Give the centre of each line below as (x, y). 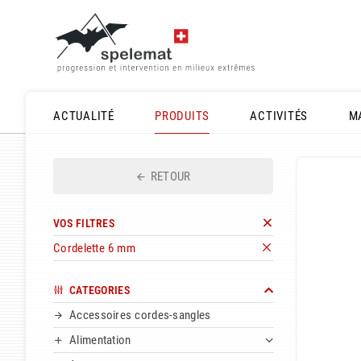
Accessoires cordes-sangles (140, 315)
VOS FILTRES (84, 224)
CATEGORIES (99, 290)
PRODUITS (183, 116)
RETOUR (170, 176)
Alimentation (100, 340)
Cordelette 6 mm (94, 249)
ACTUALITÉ (84, 116)
